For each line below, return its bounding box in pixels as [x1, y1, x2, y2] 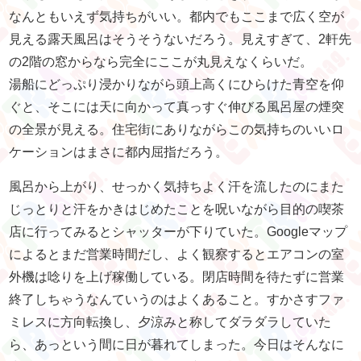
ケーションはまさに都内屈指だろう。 [9, 145, 229, 160]
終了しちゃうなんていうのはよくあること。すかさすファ [9, 293, 345, 307]
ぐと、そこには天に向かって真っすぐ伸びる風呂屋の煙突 [9, 100, 345, 114]
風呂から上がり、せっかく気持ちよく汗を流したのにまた [9, 180, 345, 194]
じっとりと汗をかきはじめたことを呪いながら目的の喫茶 [9, 202, 345, 217]
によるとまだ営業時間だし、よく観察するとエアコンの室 [9, 247, 345, 262]
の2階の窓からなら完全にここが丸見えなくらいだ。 [9, 55, 313, 69]
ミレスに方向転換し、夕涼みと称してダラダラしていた [9, 315, 332, 330]
